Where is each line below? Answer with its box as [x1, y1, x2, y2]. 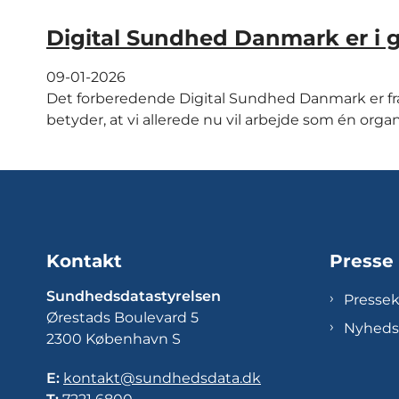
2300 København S [46, 330, 181, 347]
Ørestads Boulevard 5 [46, 308, 199, 326]
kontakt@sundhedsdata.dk [63, 369, 261, 387]
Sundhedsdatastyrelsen [46, 287, 221, 305]
